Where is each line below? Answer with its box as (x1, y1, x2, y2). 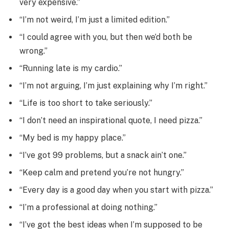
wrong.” (19, 46, 48, 56)
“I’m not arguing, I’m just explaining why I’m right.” (19, 81, 208, 91)
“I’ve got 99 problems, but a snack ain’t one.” (19, 150, 187, 161)
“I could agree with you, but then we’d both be (19, 32, 192, 42)
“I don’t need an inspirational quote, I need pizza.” (19, 116, 202, 126)
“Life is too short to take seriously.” (19, 98, 152, 108)
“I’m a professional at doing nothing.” (19, 202, 157, 213)
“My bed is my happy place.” (19, 133, 126, 143)
